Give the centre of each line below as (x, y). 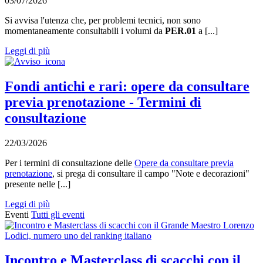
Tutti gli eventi (58, 214)
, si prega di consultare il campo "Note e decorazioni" (151, 173)
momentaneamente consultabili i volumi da (85, 31)
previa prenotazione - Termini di (103, 102)
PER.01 (181, 31)
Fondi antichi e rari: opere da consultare (127, 86)
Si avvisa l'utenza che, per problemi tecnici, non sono (103, 20)
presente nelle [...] (38, 184)
